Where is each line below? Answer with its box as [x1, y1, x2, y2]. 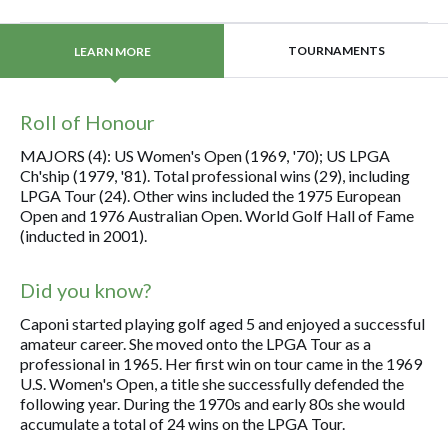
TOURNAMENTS [287, 43, 385, 58]
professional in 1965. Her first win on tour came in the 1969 [20, 354, 422, 373]
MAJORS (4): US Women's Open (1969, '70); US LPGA [20, 146, 390, 165]
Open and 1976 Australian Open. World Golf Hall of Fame [20, 206, 414, 225]
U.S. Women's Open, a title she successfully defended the [20, 374, 404, 393]
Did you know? [20, 278, 151, 302]
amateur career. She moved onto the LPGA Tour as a [20, 334, 371, 353]
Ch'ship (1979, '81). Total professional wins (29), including [20, 166, 410, 185]
